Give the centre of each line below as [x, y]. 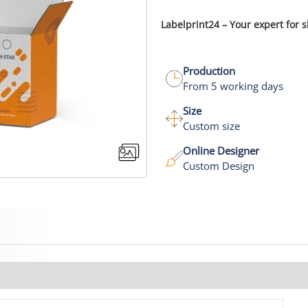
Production [209, 71]
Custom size [211, 126]
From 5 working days [233, 86]
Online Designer [221, 151]
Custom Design [219, 166]
